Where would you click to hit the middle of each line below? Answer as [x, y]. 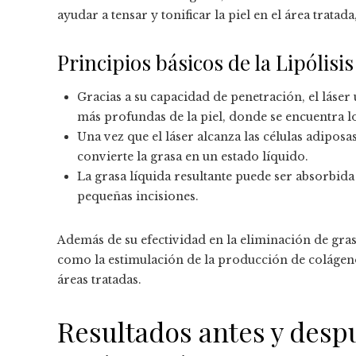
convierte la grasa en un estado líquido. [193, 157]
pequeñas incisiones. [138, 197]
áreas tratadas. [99, 280]
